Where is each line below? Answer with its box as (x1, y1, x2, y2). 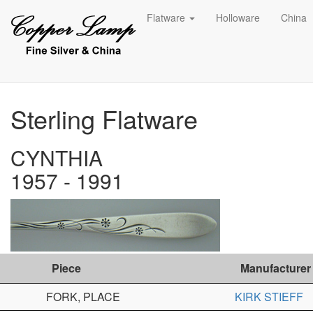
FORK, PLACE (46, 289, 123, 305)
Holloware (216, 10, 260, 24)
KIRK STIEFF (235, 289, 303, 305)
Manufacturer (240, 260, 311, 276)
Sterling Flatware (10, 101, 198, 136)
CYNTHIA (10, 143, 103, 173)
